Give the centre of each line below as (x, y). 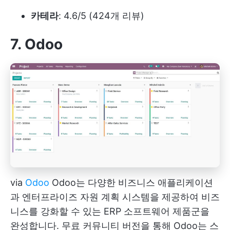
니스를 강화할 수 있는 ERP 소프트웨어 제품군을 (110, 211)
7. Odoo (36, 44)
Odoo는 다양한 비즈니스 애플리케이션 (131, 182)
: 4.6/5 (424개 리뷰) (101, 16)
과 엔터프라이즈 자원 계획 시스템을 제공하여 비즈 (115, 197)
